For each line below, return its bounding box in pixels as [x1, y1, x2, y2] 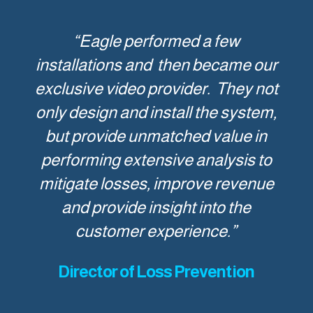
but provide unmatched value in [45, 126, 268, 145]
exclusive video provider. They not [34, 78, 278, 98]
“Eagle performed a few [73, 31, 240, 50]
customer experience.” [75, 221, 238, 240]
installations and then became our [35, 54, 277, 74]
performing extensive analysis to [41, 150, 272, 169]
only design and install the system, [36, 102, 277, 122]
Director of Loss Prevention [58, 261, 255, 281]
